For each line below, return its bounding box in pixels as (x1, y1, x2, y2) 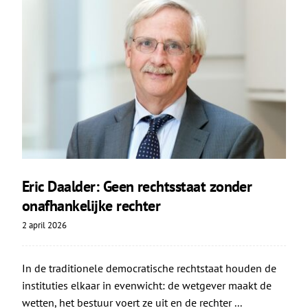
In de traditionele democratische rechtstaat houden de (21, 261, 276, 276)
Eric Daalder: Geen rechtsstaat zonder (21, 177, 252, 197)
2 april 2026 (21, 219, 67, 232)
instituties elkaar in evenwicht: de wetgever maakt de (21, 278, 272, 293)
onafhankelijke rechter (21, 196, 161, 216)
